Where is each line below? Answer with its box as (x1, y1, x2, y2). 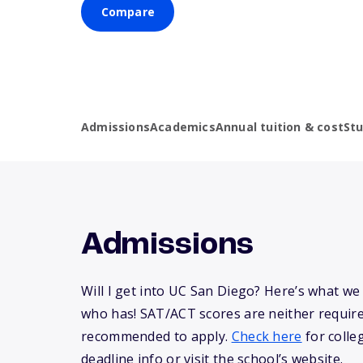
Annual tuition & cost (215, 119, 344, 135)
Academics (150, 119, 216, 135)
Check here (231, 327, 302, 346)
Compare (100, 4, 155, 20)
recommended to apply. (81, 327, 232, 346)
